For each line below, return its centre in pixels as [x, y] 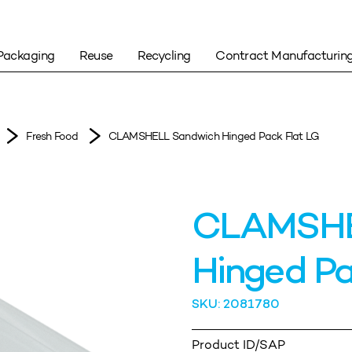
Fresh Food [52, 136]
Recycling [164, 55]
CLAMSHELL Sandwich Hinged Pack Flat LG [214, 136]
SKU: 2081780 [236, 306]
